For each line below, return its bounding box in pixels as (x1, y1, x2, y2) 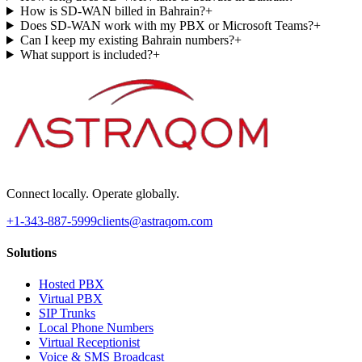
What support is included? (19, 47, 153, 61)
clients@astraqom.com (97, 213, 213, 228)
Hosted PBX (39, 277, 104, 292)
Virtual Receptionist (39, 335, 140, 350)
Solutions (6, 246, 57, 260)
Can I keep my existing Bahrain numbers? (19, 32, 234, 47)
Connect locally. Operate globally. (6, 186, 179, 200)
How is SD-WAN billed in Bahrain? (19, 3, 205, 18)
